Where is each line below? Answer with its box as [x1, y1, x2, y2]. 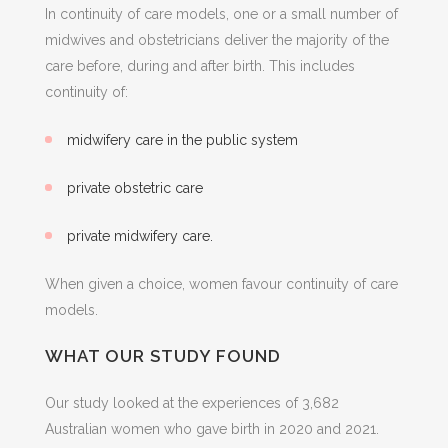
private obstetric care [66, 180, 203, 196]
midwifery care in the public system [66, 132, 298, 148]
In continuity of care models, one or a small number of [44, 6, 398, 22]
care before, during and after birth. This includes [44, 58, 355, 74]
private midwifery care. [66, 228, 213, 244]
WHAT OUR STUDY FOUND [44, 346, 281, 366]
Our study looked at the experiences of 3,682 [44, 395, 339, 411]
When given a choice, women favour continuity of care [44, 276, 398, 292]
